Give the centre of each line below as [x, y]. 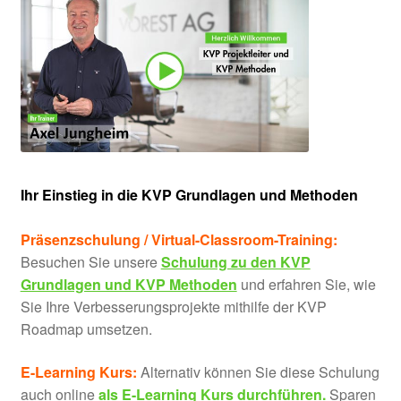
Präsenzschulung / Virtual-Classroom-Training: [179, 240]
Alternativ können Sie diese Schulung [258, 371]
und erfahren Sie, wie [306, 285]
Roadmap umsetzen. [86, 329]
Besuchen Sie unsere [90, 262]
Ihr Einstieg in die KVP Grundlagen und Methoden [189, 195]
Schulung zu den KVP [235, 262]
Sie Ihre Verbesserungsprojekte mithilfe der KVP [173, 307]
